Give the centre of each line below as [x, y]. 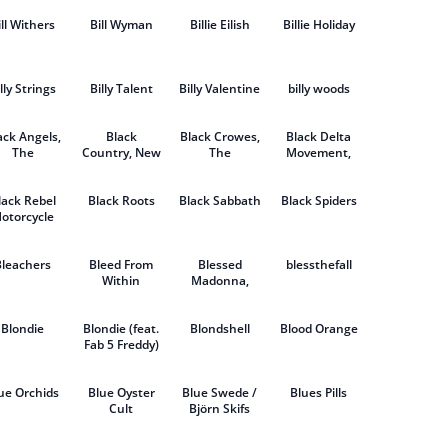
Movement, [319, 152]
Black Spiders [318, 200]
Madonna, [219, 280]
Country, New [121, 152]
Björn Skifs [220, 408]
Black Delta [319, 136]
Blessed [219, 264]
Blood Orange [318, 328]
